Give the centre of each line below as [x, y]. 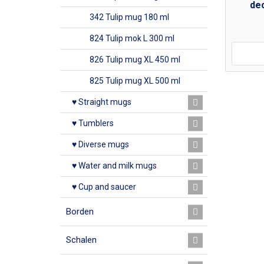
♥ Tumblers [93, 123]
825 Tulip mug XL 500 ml [135, 81]
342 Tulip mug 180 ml [129, 17]
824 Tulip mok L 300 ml [132, 38]
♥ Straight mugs [102, 102]
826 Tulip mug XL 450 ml [135, 60]
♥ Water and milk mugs [114, 166]
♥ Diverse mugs [100, 144]
